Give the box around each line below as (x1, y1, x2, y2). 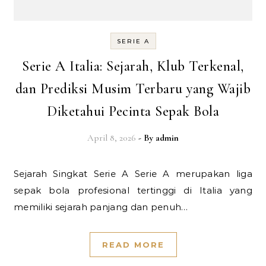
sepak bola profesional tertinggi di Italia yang (14, 185, 252, 196)
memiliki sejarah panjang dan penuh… (14, 201, 188, 213)
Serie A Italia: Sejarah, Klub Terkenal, (22, 58, 244, 75)
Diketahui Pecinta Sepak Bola (47, 103, 219, 120)
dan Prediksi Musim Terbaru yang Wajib (15, 80, 251, 97)
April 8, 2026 (87, 132, 136, 143)
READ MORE (102, 240, 164, 249)
